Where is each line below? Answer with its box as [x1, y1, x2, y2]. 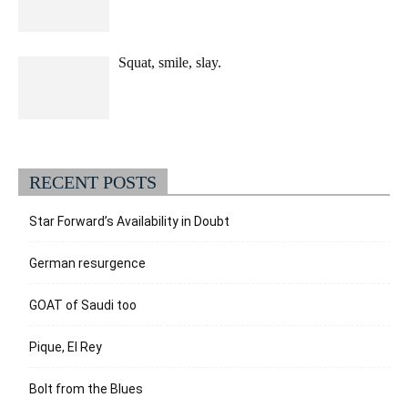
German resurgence [29, 256, 146, 271]
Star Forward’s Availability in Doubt [29, 214, 229, 229]
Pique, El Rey [29, 340, 102, 355]
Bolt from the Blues [29, 382, 143, 397]
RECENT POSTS [29, 172, 157, 193]
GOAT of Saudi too [29, 298, 137, 313]
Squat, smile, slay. [118, 55, 221, 71]
